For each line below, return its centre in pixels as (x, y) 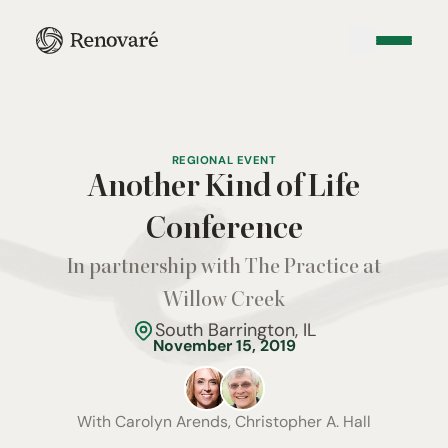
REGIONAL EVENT (224, 160)
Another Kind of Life (224, 187)
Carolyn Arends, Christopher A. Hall (243, 421)
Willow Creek (224, 300)
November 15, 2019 (224, 345)
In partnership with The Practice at (224, 267)
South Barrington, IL (235, 330)
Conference (224, 229)
